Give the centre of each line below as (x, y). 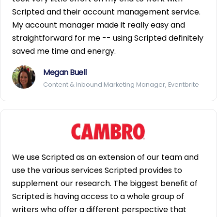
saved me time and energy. (64, 51)
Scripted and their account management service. (106, 12)
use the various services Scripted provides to (97, 170)
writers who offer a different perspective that (99, 209)
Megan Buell (65, 72)
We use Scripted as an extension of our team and (105, 157)
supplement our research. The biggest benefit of (105, 183)
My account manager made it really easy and (99, 25)
